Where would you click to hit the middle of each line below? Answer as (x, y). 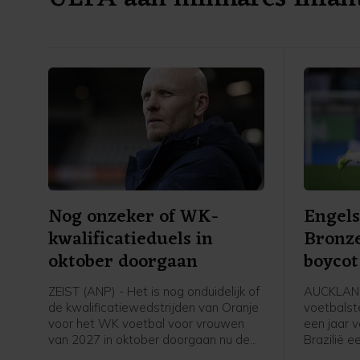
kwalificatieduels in (131, 240)
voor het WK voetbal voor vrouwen (146, 324)
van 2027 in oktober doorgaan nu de (149, 340)
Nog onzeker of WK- (133, 218)
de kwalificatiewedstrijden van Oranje (153, 308)
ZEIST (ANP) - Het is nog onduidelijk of (154, 292)
